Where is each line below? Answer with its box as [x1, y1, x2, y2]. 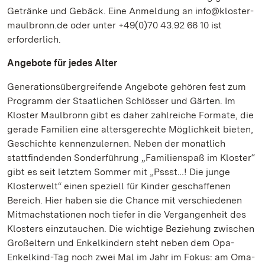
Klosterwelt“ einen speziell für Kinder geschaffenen [7, 180, 231, 192]
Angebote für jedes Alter [7, 57, 117, 69]
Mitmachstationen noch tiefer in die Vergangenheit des [7, 209, 246, 220]
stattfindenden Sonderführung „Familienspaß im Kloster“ [7, 152, 255, 163]
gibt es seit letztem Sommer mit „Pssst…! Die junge [7, 166, 230, 177]
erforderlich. [7, 34, 61, 45]
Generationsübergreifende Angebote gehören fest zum [7, 81, 246, 92]
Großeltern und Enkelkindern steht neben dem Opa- [7, 237, 234, 248]
